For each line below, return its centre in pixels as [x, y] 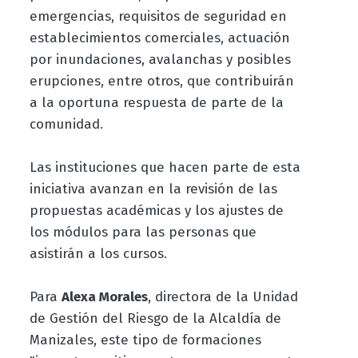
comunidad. [66, 125]
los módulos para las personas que [143, 233]
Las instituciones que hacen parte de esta [165, 168]
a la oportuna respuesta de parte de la [156, 103]
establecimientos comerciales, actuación [159, 38]
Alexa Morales [104, 297]
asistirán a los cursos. [98, 254]
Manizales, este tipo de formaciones [145, 340]
